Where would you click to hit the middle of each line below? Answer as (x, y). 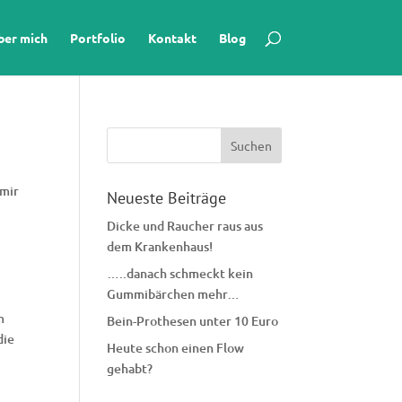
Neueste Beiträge (167, 198)
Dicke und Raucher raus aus (185, 226)
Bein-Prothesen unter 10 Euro (193, 321)
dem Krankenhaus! (160, 246)
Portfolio (97, 38)
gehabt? (130, 368)
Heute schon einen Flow (176, 348)
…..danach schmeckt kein (180, 273)
